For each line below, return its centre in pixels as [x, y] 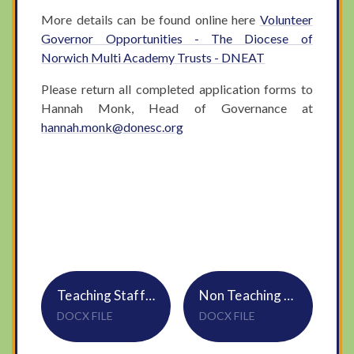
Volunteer [286, 19]
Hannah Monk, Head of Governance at [177, 107]
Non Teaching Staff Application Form [289, 295]
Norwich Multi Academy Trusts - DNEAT [153, 57]
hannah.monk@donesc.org [113, 126]
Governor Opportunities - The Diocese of [177, 38]
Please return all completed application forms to [177, 88]
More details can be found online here [151, 19]
